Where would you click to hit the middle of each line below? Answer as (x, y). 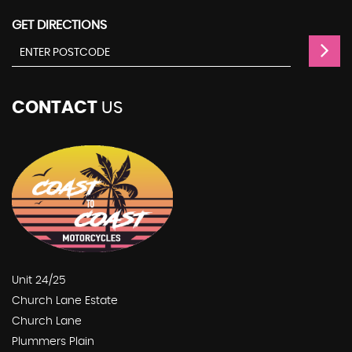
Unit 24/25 (39, 281)
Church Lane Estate (65, 301)
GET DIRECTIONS (59, 25)
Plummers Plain (53, 342)
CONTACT (55, 107)
